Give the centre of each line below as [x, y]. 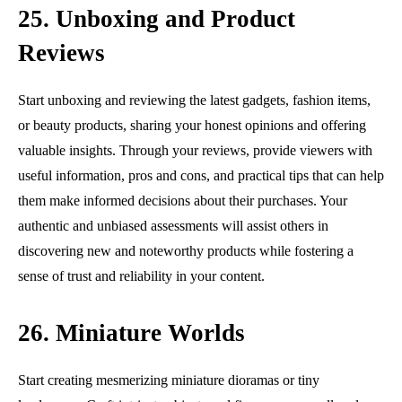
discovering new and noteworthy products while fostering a [186, 250]
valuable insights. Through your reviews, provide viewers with [195, 150]
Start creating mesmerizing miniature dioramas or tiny [169, 380]
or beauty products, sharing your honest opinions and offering [192, 125]
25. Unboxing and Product [157, 18]
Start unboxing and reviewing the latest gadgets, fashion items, [194, 100]
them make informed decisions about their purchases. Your [183, 200]
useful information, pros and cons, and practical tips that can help [201, 175]
